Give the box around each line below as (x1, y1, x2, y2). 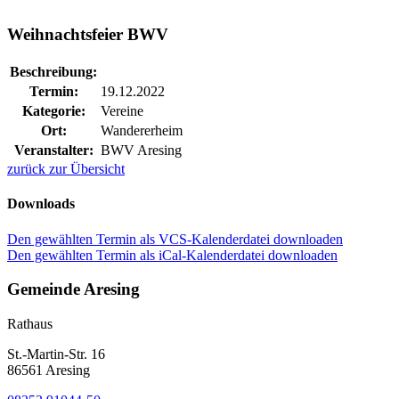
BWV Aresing (101, 142, 182, 159)
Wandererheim (101, 123, 183, 139)
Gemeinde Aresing (7, 280, 140, 299)
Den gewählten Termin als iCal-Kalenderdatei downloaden (7, 247, 338, 263)
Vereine (101, 103, 143, 119)
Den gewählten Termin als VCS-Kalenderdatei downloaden (7, 231, 343, 247)
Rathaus (7, 316, 53, 332)
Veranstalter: (13, 142, 94, 159)
